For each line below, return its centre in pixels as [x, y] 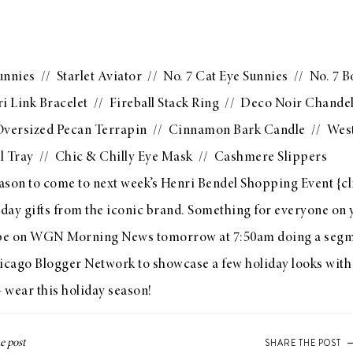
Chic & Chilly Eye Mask [124, 158]
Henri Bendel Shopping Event [247, 184]
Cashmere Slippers [270, 158]
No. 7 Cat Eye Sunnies [226, 77]
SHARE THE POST [303, 343]
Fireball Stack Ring [164, 104]
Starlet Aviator [99, 77]
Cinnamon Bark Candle [237, 131]
